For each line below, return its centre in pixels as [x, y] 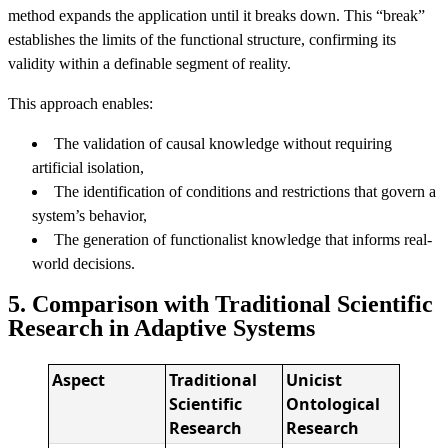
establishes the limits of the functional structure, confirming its [202, 39]
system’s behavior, [89, 215]
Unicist [314, 380]
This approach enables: [80, 103]
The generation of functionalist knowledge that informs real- [243, 239]
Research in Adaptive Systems [161, 328]
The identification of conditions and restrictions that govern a [245, 191]
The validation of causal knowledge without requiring [223, 143]
